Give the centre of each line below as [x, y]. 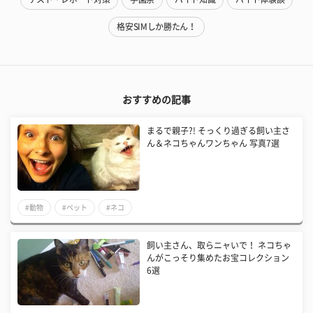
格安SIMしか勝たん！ [156, 26]
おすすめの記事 [156, 100]
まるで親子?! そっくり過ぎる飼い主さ [219, 130]
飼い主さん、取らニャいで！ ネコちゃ [219, 245]
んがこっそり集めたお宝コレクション [218, 257]
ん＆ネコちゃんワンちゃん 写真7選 [213, 143]
